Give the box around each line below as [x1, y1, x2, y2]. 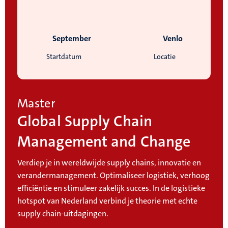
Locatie [153, 52, 176, 62]
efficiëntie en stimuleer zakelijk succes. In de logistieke [17, 183, 205, 194]
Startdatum [46, 52, 81, 62]
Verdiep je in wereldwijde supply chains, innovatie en [17, 157, 201, 168]
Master [17, 95, 55, 112]
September [52, 33, 91, 44]
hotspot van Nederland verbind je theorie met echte [17, 195, 197, 207]
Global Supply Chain [17, 111, 152, 132]
